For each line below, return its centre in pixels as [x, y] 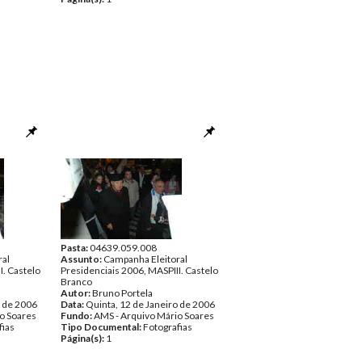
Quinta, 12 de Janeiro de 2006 [150, 304]
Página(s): [83, 338]
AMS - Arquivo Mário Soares [154, 316]
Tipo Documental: [102, 327]
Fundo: [77, 316]
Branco [76, 282]
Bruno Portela [122, 293]
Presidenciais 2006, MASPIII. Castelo [139, 270]
